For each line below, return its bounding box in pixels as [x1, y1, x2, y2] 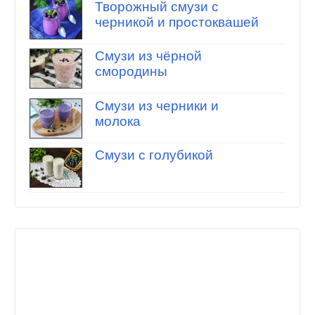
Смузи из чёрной [94, 49, 202, 64]
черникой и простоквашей [94, 14, 259, 30]
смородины [94, 64, 167, 79]
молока [94, 113, 141, 129]
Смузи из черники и [94, 98, 219, 113]
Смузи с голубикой [94, 148, 213, 163]
